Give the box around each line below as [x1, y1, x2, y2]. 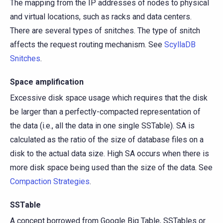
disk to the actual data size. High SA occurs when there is [10, 148, 209, 158]
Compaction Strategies [10, 176, 90, 186]
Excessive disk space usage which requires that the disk [10, 93, 208, 103]
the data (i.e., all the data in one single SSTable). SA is [10, 120, 195, 130]
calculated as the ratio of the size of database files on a [10, 134, 204, 144]
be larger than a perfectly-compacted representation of [10, 107, 201, 116]
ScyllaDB [164, 39, 196, 49]
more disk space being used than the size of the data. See [10, 162, 213, 172]
